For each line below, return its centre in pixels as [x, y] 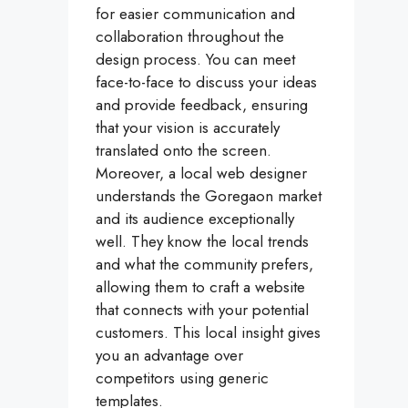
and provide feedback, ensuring [202, 105]
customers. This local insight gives [208, 333]
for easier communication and [195, 14]
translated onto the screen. [184, 151]
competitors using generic [182, 378]
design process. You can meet [195, 60]
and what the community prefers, [204, 265]
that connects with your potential [202, 310]
